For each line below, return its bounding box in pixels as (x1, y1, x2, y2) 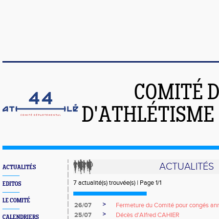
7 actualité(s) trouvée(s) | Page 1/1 (73, 179, 161, 187)
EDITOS (2, 181, 21, 187)
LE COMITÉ (2, 197, 30, 204)
